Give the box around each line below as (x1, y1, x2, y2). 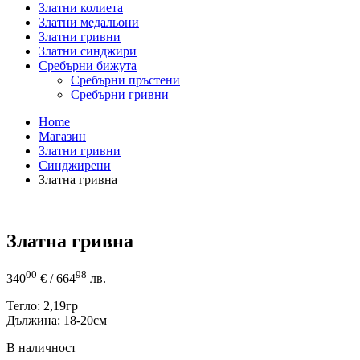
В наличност (6, 341, 76, 355)
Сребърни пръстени (71, 73, 180, 88)
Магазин (39, 129, 86, 144)
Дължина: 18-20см (6, 313, 107, 328)
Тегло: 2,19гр (6, 299, 78, 313)
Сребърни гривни (71, 88, 169, 102)
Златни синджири (39, 44, 137, 59)
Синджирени (39, 158, 111, 173)
